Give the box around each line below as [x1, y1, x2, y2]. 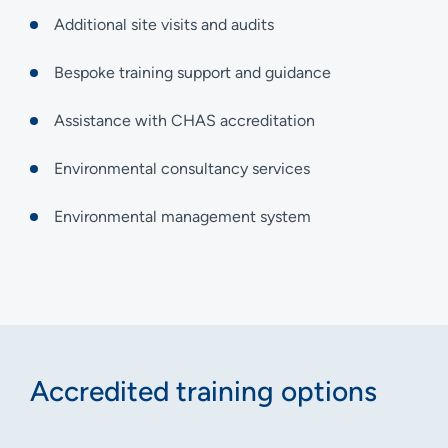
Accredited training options [30, 373, 377, 408]
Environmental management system [54, 206, 311, 226]
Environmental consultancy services [54, 158, 310, 178]
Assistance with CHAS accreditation [54, 110, 315, 130]
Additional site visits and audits [54, 14, 274, 34]
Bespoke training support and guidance [54, 62, 331, 82]
